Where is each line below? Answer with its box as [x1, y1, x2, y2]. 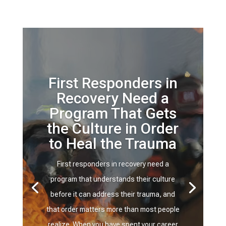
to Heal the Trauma [49, 135, 177, 152]
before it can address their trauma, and [50, 190, 176, 198]
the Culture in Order [47, 120, 179, 137]
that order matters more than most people [46, 205, 180, 213]
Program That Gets [49, 104, 177, 122]
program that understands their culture [50, 175, 176, 183]
